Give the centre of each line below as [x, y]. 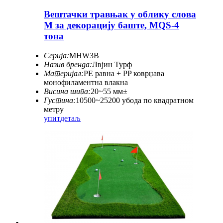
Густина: [60, 100]
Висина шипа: [67, 91]
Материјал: [64, 73]
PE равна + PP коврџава [124, 73]
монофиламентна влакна [86, 82]
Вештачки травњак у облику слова [120, 14]
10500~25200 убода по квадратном [135, 100]
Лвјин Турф [112, 64]
